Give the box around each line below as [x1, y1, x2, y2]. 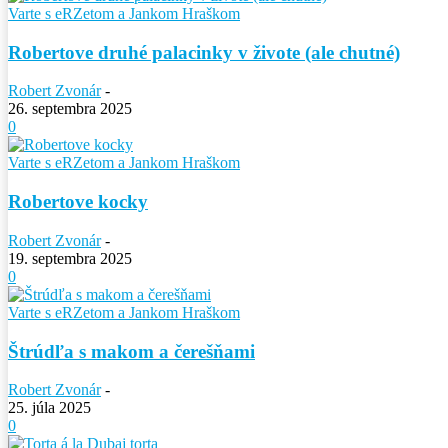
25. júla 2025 [8, 399, 91, 417]
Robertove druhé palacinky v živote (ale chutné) [8, 41, 400, 63]
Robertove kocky [8, 191, 148, 213]
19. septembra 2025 [8, 249, 132, 267]
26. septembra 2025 [8, 100, 132, 118]
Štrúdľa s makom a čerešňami [8, 340, 255, 362]
